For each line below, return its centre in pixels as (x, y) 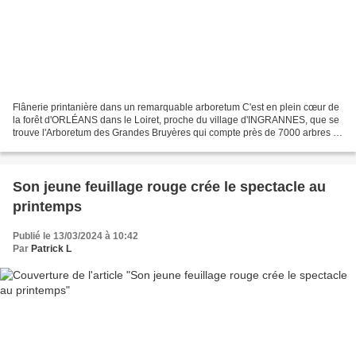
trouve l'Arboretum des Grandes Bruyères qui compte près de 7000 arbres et (177, 133)
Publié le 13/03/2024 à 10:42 (75, 236)
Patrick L (51, 249)
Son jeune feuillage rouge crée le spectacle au (169, 187)
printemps (47, 207)
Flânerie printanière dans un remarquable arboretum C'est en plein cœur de (176, 108)
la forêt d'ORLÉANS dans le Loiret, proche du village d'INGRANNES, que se (176, 120)
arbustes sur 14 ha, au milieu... (79, 146)
